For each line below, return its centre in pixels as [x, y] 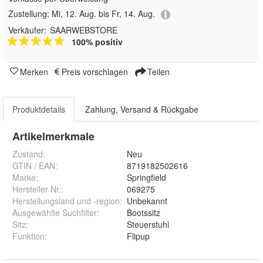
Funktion [28, 236]
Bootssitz [144, 212]
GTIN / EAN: [35, 165]
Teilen [157, 71]
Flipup [138, 236]
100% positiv [97, 41]
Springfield [146, 177]
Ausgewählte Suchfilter [55, 212]
